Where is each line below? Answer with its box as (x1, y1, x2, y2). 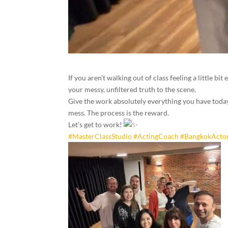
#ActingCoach (133, 131, 179, 140)
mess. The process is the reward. (68, 108, 169, 117)
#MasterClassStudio (68, 131, 132, 140)
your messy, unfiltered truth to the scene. (68, 84, 196, 94)
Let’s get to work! (68, 120, 124, 129)
